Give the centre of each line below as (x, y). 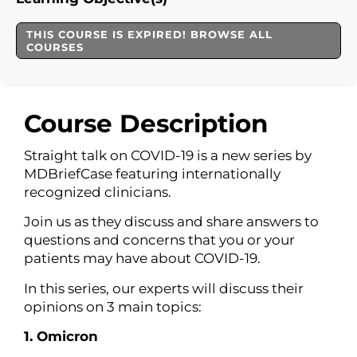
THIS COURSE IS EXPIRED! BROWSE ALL (149, 34)
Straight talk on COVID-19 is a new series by (168, 155)
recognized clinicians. (98, 192)
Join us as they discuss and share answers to (171, 222)
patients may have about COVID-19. (142, 259)
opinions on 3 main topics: (113, 306)
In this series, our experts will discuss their (164, 288)
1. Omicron (61, 337)
